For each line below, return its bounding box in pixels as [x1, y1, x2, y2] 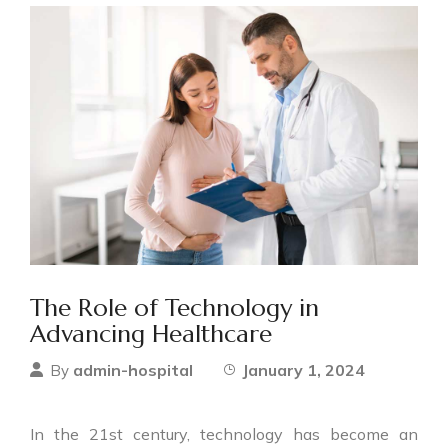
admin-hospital [73, 359, 193, 380]
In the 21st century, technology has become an [30, 423, 418, 444]
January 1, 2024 [242, 359, 365, 380]
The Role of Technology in [30, 292, 319, 323]
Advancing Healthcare [30, 318, 272, 349]
